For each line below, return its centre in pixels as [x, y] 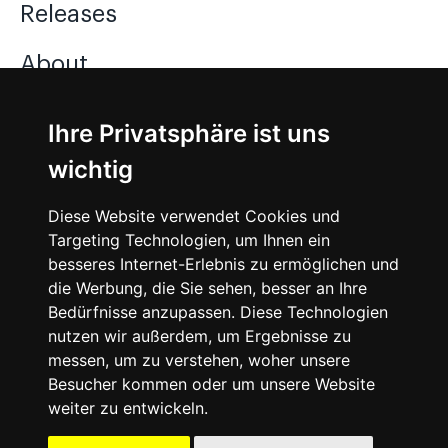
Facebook [74, 230]
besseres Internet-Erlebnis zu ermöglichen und [223, 264]
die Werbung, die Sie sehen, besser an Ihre [207, 288]
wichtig [90, 169]
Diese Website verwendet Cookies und [194, 216]
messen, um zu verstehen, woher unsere [199, 360]
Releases [68, 14]
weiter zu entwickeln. [128, 408]
